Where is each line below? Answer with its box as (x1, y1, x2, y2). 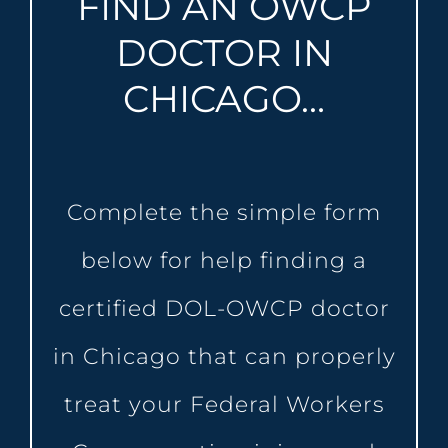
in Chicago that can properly (52, 343, 396, 371)
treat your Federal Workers (63, 391, 385, 419)
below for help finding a (81, 247, 367, 275)
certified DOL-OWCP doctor (58, 295, 390, 323)
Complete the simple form (67, 199, 381, 227)
